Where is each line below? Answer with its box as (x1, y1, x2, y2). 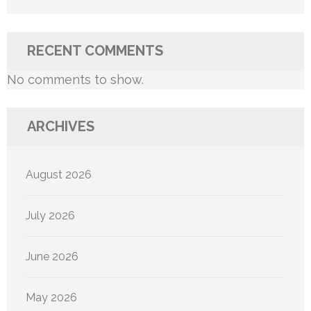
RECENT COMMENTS (27, 42, 163, 60)
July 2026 (26, 209, 75, 223)
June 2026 (26, 250, 78, 264)
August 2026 (26, 168, 92, 182)
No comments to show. (7, 72, 144, 87)
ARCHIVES (27, 118, 94, 135)
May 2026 (26, 291, 77, 305)
